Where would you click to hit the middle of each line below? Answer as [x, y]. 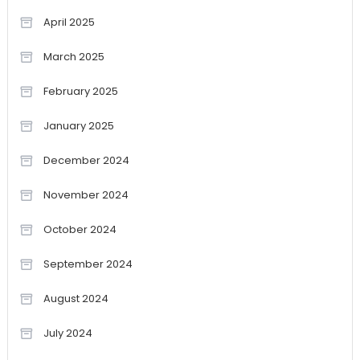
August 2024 [76, 299]
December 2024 [86, 161]
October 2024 [80, 230]
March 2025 [74, 57]
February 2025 [80, 92]
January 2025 [78, 126]
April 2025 [69, 22]
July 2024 [67, 333]
